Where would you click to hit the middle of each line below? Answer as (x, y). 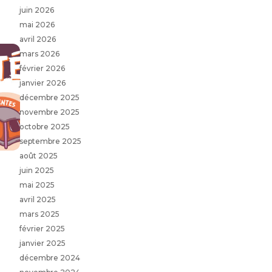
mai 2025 (37, 185)
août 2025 (38, 155)
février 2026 (42, 68)
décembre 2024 (49, 257)
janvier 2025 (42, 243)
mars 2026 (39, 53)
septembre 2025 (50, 141)
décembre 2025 (49, 97)
